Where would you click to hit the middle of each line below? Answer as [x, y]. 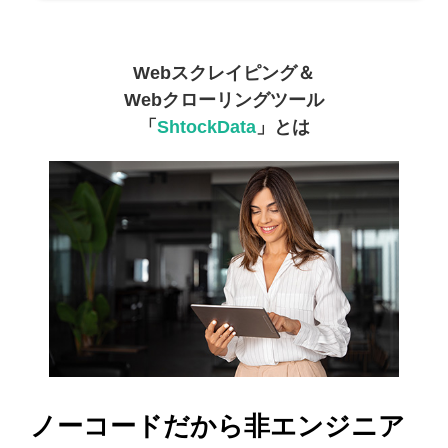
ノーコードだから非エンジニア [217, 425]
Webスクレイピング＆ [224, 73]
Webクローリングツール [224, 100]
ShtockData [206, 127]
